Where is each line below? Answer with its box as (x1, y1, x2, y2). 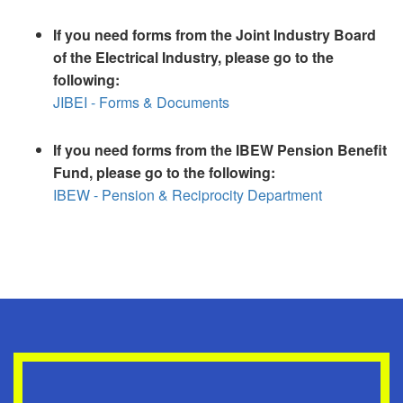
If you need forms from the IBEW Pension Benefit (53, 139, 387, 161)
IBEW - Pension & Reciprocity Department (53, 184, 322, 206)
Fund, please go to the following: (53, 162, 275, 184)
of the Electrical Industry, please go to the (53, 47, 334, 68)
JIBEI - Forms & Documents (53, 92, 229, 113)
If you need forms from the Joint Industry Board (53, 24, 376, 46)
